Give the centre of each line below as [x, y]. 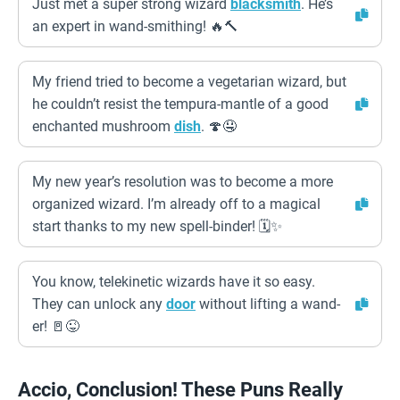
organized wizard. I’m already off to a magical [176, 204]
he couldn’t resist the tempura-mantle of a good [180, 104]
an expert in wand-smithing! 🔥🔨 [135, 26]
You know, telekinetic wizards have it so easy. [174, 282]
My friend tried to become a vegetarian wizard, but [189, 82]
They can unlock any [99, 304]
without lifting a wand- [268, 304]
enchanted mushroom [103, 126]
